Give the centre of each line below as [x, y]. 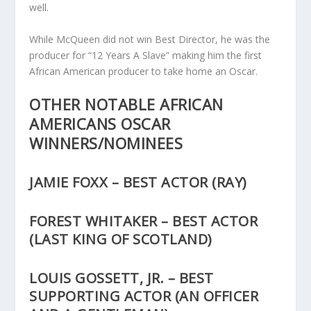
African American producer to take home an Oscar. [144, 71]
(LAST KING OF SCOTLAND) [121, 239]
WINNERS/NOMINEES [106, 143]
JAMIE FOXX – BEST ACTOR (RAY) [138, 183]
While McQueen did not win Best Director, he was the [150, 39]
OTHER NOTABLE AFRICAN [126, 104]
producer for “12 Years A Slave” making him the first [146, 55]
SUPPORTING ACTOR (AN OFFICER [144, 296]
